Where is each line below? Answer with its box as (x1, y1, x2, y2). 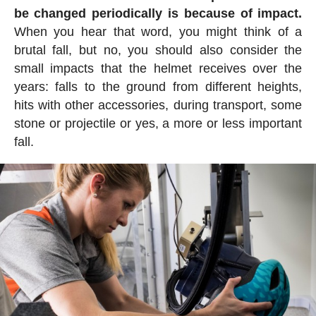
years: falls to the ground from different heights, (13, 79, 303, 94)
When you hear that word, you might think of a (13, 24, 303, 39)
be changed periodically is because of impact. (13, 6, 303, 20)
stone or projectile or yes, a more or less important (13, 116, 303, 130)
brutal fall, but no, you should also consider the (13, 42, 303, 57)
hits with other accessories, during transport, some (13, 97, 303, 112)
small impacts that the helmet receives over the (13, 61, 303, 75)
